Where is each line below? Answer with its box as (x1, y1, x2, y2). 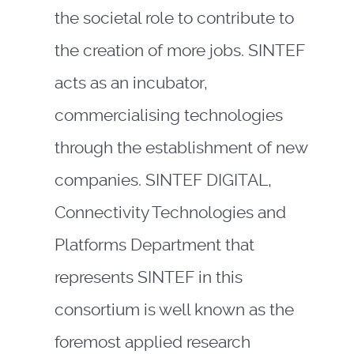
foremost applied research (54, 333, 250, 352)
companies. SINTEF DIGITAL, (54, 171, 272, 190)
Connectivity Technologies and (54, 203, 286, 222)
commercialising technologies (54, 106, 283, 125)
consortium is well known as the (54, 300, 294, 319)
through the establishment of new (54, 138, 307, 157)
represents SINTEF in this (54, 268, 243, 287)
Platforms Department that (54, 235, 254, 254)
